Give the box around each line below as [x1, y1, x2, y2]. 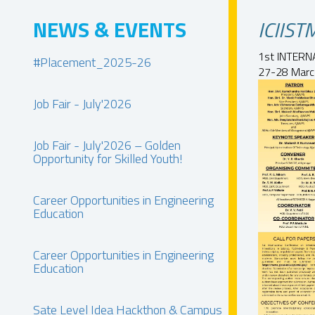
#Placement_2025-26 [33, 53, 151, 72]
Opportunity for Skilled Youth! [33, 149, 183, 168]
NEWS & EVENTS [33, 13, 186, 46]
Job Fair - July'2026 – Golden [33, 136, 181, 155]
